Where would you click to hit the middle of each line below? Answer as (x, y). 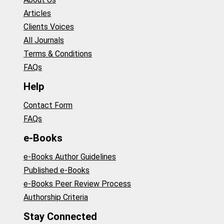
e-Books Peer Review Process (77, 184)
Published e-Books (56, 170)
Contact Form (48, 105)
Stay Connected (60, 216)
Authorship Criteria (56, 197)
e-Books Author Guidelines (70, 157)
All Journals (44, 40)
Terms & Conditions (58, 54)
